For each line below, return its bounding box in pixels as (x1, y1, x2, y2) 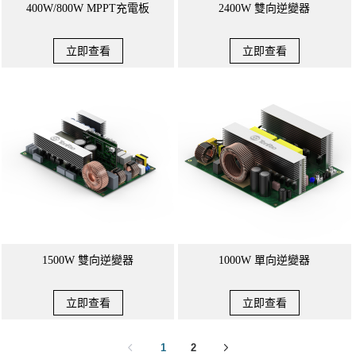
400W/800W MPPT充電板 (26, 2, 150, 14)
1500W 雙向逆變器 (42, 254, 134, 266)
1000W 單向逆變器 (219, 254, 311, 266)
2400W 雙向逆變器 (219, 2, 311, 14)
